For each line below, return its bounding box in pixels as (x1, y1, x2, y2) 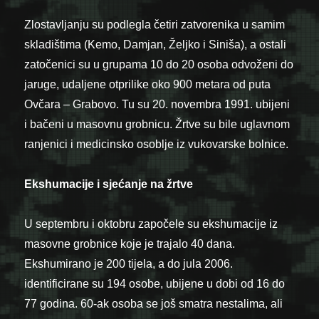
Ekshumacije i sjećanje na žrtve (24, 177, 194, 190)
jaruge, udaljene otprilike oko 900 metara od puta (24, 78, 271, 90)
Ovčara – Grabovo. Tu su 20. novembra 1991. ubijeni (24, 98, 291, 110)
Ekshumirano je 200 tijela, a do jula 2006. (24, 257, 234, 270)
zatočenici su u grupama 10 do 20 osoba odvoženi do (24, 58, 294, 70)
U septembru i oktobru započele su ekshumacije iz (24, 217, 278, 230)
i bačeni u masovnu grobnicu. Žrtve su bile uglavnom (24, 117, 291, 130)
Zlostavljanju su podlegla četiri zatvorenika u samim (24, 18, 286, 31)
